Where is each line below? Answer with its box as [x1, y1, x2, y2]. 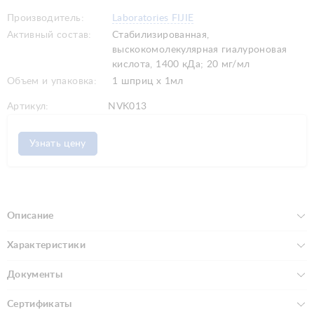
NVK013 [105, 101, 147, 111]
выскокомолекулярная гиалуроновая [112, 44, 287, 55]
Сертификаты [7, 299, 72, 309]
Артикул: [7, 101, 49, 111]
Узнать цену [29, 138, 86, 149]
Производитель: [7, 13, 84, 23]
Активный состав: [7, 29, 92, 40]
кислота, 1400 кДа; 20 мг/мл [112, 59, 250, 69]
